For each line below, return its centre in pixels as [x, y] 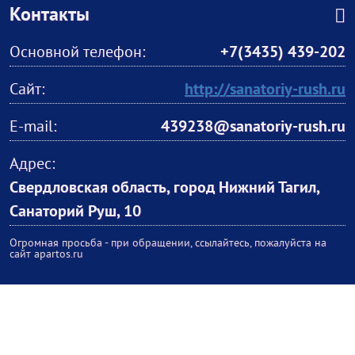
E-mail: [33, 128]
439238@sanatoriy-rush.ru [253, 128]
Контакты [50, 16]
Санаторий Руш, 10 [75, 213]
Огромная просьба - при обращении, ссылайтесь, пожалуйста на [168, 244]
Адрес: [32, 165]
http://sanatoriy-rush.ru [265, 91]
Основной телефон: [77, 53]
